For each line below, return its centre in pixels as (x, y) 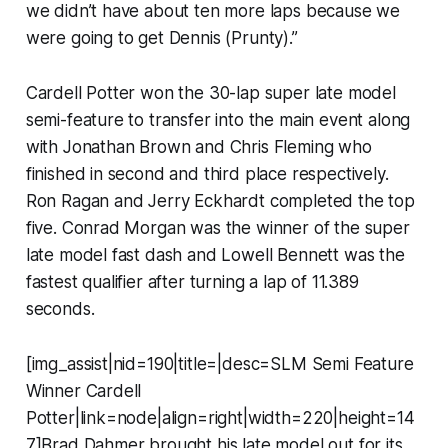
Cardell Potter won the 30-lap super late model (210, 92)
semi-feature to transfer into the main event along (218, 119)
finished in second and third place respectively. (207, 173)
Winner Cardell (83, 390)
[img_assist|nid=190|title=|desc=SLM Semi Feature (219, 363)
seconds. (60, 308)
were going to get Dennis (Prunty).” (161, 37)
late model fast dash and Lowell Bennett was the (215, 254)
